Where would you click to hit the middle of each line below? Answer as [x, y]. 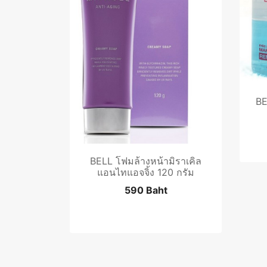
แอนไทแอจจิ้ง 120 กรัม [146, 172]
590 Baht [146, 190]
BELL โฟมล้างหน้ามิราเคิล [146, 161]
